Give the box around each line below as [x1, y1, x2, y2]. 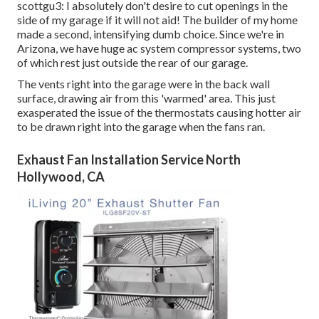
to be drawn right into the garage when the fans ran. [17, 120, 265, 134]
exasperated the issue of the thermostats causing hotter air [17, 105, 301, 120]
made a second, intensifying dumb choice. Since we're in [17, 27, 284, 41]
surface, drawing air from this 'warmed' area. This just [17, 91, 276, 105]
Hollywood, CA [17, 169, 105, 185]
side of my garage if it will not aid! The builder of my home [17, 13, 298, 27]
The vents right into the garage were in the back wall [17, 77, 270, 91]
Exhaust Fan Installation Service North [17, 152, 241, 168]
